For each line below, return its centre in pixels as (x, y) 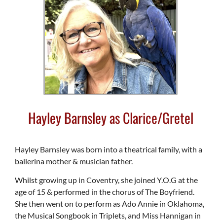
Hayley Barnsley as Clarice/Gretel (110, 117)
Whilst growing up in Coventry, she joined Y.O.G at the (106, 180)
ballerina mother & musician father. (74, 161)
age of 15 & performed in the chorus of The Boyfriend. (105, 192)
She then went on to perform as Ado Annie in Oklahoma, (110, 204)
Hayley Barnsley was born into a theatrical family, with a (109, 149)
